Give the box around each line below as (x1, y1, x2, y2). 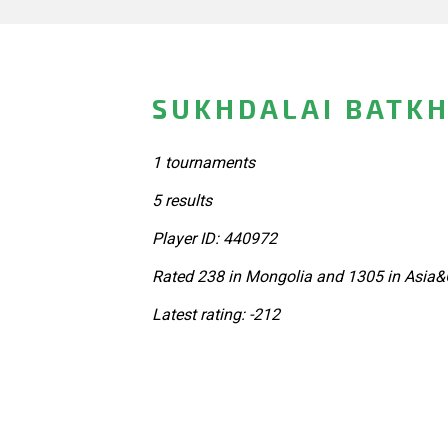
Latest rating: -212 (152, 304, 280, 324)
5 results (152, 190, 212, 210)
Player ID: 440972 (152, 228, 277, 248)
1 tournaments (152, 152, 255, 172)
